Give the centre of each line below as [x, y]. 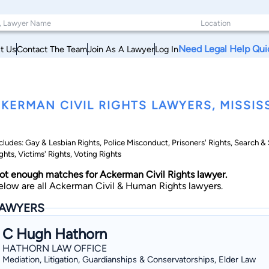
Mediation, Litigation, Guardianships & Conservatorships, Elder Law [129, 259]
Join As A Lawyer [121, 49]
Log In [167, 49]
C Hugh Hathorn [55, 234]
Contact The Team [52, 49]
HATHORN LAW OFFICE [55, 248]
